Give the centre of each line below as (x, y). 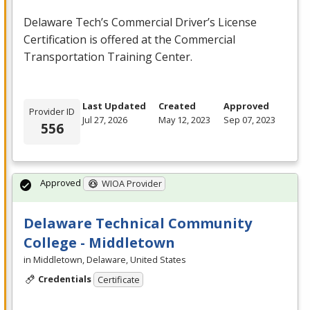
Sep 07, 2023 (249, 119)
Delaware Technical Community (138, 223)
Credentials (64, 279)
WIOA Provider (131, 183)
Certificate (118, 280)
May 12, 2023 (185, 119)
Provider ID (52, 111)
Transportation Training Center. (108, 56)
